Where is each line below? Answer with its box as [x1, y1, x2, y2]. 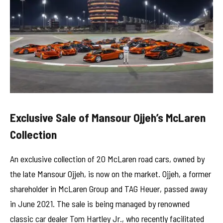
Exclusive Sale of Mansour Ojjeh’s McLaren [10, 110, 206, 124]
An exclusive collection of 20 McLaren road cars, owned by [10, 153, 205, 164]
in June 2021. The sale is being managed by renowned [10, 198, 190, 209]
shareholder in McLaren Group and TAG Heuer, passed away [10, 183, 207, 194]
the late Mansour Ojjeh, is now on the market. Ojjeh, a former [10, 168, 211, 179]
